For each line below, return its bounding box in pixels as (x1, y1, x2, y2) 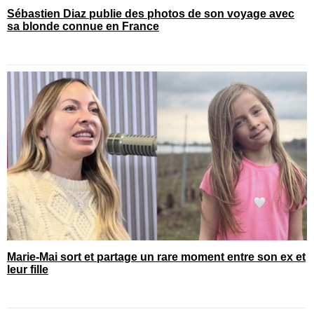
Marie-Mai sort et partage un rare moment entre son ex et (7, 250, 306, 263)
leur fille (7, 263, 48, 275)
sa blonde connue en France (7, 20, 159, 33)
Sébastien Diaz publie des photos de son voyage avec (7, 8, 294, 20)
